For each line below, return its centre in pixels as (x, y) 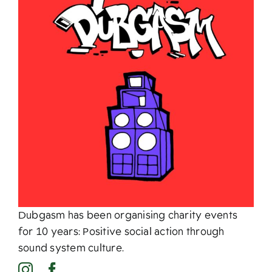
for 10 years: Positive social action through (121, 232)
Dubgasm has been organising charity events (128, 216)
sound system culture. (71, 248)
